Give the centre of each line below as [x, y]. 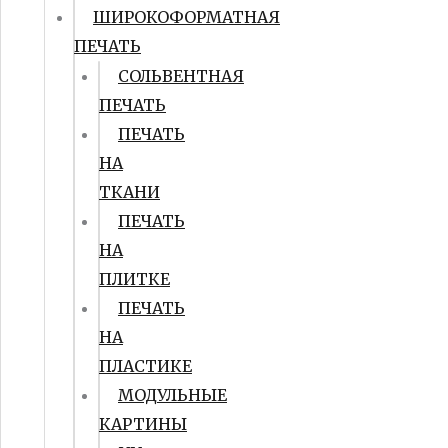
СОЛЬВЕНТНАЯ [181, 76]
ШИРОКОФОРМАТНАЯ [186, 17]
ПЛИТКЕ [134, 279]
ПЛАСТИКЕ [145, 366]
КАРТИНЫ [143, 424]
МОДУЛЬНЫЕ [172, 395]
